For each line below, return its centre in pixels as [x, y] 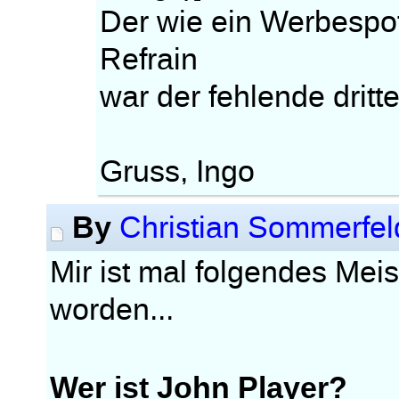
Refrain [149, 60]
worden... [112, 310]
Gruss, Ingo [178, 172]
